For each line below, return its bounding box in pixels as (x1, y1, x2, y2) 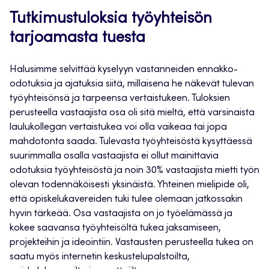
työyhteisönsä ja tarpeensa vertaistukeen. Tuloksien (10, 94, 230, 104)
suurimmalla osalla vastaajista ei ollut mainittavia (10, 151, 219, 162)
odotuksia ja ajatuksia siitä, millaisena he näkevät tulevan (10, 79, 254, 89)
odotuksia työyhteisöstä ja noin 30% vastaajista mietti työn (10, 166, 259, 176)
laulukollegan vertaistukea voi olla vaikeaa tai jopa (10, 122, 227, 133)
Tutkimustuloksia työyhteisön (10, 11, 212, 28)
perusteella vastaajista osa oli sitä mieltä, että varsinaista (10, 108, 255, 118)
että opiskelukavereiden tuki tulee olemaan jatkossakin (10, 195, 243, 205)
